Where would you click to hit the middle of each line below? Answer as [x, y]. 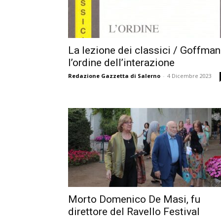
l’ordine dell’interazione [121, 63]
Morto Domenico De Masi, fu [134, 199]
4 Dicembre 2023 [189, 76]
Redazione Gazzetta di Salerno [114, 76]
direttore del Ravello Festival [134, 212]
